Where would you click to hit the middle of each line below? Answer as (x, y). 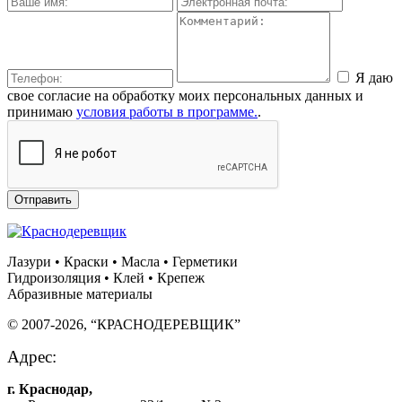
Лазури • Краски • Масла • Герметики (122, 261)
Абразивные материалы (80, 293)
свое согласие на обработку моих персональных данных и (185, 95)
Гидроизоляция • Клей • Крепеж (106, 277)
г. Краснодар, (50, 389)
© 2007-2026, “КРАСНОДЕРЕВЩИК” (124, 324)
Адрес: (32, 356)
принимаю (42, 111)
